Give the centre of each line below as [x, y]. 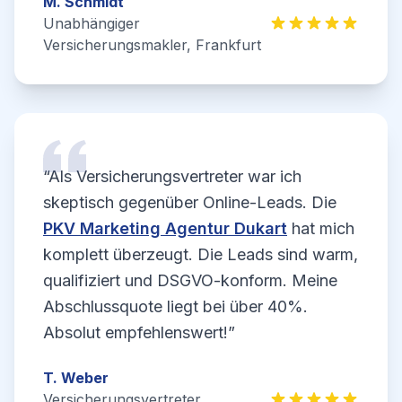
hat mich [321, 228]
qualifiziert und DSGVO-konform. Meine [190, 280]
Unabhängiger [92, 23]
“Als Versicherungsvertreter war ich [172, 176]
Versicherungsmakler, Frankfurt [152, 45]
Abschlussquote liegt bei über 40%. [175, 306]
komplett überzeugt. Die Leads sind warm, [201, 254]
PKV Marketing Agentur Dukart [165, 228]
